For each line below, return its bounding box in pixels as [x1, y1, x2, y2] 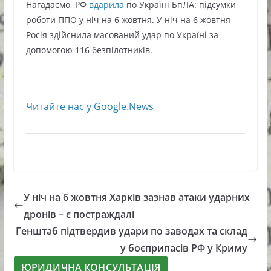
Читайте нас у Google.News [25, 100, 154, 114]
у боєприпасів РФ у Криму [120, 241, 248, 255]
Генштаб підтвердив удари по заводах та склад [16, 224, 248, 238]
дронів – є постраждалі [23, 207, 134, 221]
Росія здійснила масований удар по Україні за [25, 29, 218, 41]
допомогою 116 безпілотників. [25, 44, 152, 56]
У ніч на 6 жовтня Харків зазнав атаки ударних [23, 191, 250, 204]
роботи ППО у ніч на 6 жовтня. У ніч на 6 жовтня [25, 14, 230, 26]
